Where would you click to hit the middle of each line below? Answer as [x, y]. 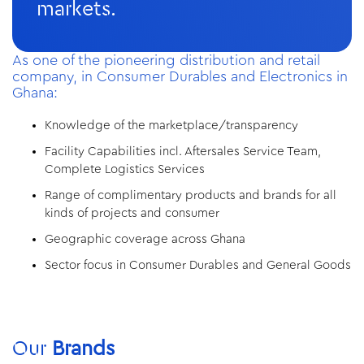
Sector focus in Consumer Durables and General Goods [198, 266]
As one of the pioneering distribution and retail [166, 61]
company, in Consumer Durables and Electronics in [180, 77]
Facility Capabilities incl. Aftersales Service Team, [183, 152]
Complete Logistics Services [125, 170]
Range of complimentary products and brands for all [191, 196]
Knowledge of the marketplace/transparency [171, 126]
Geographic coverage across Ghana [145, 240]
